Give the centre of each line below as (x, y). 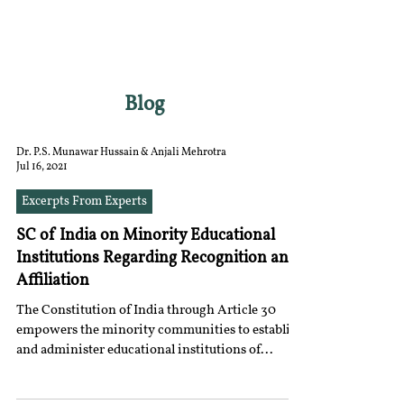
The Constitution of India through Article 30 (146, 311)
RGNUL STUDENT (88, 30)
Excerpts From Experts (84, 202)
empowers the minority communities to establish (160, 331)
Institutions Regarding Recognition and (157, 258)
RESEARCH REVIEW (100, 46)
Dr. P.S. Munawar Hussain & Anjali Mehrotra (121, 152)
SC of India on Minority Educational (146, 236)
